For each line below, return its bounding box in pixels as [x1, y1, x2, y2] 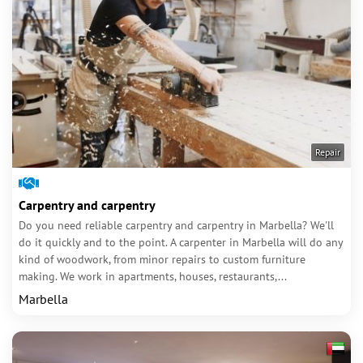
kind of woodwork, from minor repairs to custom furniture [19, 252, 305, 267]
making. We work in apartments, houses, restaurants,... [19, 269, 287, 284]
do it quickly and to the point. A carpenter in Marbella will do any [19, 235, 343, 250]
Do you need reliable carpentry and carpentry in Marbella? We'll [19, 218, 334, 233]
